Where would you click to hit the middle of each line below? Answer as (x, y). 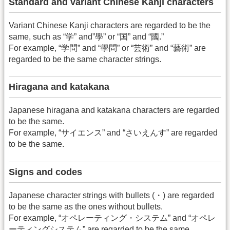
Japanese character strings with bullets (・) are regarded (111, 195)
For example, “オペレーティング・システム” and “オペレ (112, 218)
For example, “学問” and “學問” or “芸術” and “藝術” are (107, 48)
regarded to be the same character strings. (85, 60)
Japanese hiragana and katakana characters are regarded (114, 110)
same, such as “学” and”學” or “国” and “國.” (86, 37)
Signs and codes (45, 172)
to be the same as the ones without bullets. (86, 206)
